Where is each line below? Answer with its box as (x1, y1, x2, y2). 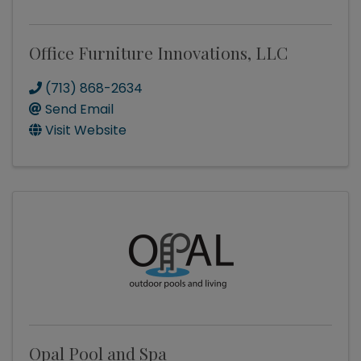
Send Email (45, 100, 114, 119)
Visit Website (45, 121, 127, 140)
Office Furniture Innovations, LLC (29, 41, 288, 64)
